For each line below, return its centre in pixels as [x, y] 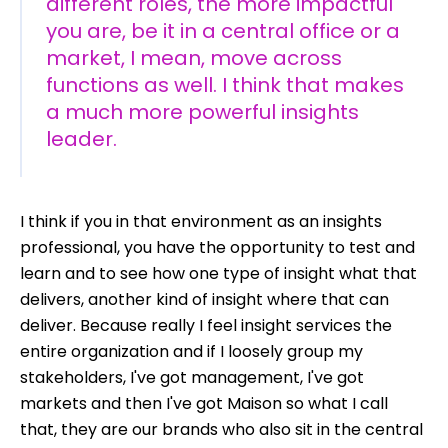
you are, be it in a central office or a [223, 30]
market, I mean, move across [194, 57]
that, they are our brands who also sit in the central [221, 429]
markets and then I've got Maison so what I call [204, 403]
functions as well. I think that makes [225, 84]
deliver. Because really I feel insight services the [206, 325]
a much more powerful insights [202, 111]
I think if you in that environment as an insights [201, 221]
